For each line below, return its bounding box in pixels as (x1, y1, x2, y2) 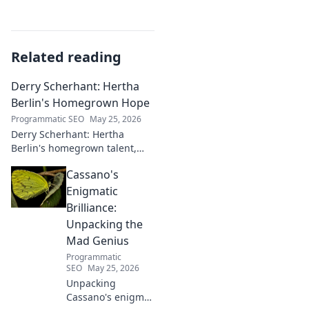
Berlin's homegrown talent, (11, 141, 137, 154)
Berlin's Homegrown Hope (11, 95, 150, 110)
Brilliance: (66, 200, 117, 215)
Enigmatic (66, 183, 118, 199)
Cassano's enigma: (66, 290, 152, 303)
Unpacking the (66, 217, 143, 232)
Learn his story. (11, 169, 81, 182)
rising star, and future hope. (11, 155, 141, 168)
